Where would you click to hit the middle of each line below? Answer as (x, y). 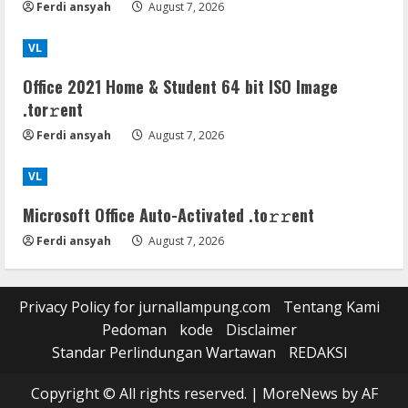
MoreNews (300, 394)
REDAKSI (318, 353)
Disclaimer (261, 330)
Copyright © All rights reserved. (140, 394)
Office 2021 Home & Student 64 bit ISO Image (180, 87)
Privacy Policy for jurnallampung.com (145, 307)
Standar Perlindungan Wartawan (163, 353)
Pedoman (134, 330)
